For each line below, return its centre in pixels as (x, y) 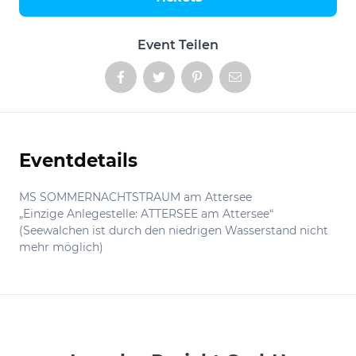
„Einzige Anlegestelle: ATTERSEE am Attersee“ (146, 214)
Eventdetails (78, 161)
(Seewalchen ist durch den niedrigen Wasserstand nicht (174, 230)
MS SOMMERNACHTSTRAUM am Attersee (135, 197)
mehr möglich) (61, 247)
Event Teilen (178, 45)
